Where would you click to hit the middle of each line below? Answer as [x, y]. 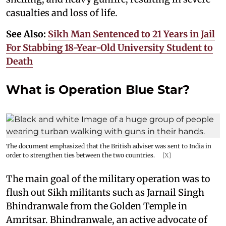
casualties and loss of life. [62, 13]
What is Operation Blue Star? [100, 89]
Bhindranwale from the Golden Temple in [97, 206]
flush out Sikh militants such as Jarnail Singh [105, 192]
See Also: [27, 34]
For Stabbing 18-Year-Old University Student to [109, 47]
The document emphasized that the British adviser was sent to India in [109, 146]
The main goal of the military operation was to [108, 179]
